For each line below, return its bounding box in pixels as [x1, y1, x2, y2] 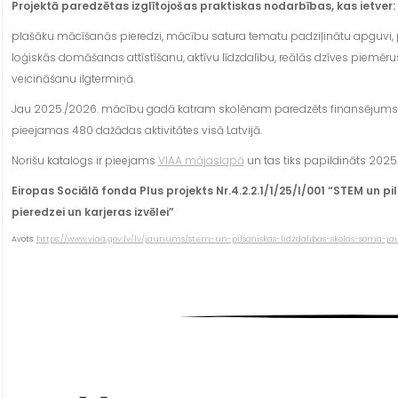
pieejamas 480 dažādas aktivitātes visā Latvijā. [11, 122, 262, 138]
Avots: [11, 234, 36, 245]
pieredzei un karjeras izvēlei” [11, 203, 174, 219]
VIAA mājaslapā [157, 152, 244, 168]
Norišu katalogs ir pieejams [11, 152, 158, 168]
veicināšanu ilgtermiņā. [11, 70, 135, 86]
